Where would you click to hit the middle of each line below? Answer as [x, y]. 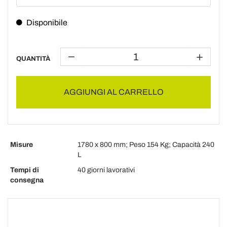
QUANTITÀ [33, 59]
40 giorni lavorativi [106, 170]
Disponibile [47, 23]
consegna [27, 180]
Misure [22, 145]
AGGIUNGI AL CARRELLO [113, 92]
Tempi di [25, 170]
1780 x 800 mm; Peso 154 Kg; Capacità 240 [146, 145]
